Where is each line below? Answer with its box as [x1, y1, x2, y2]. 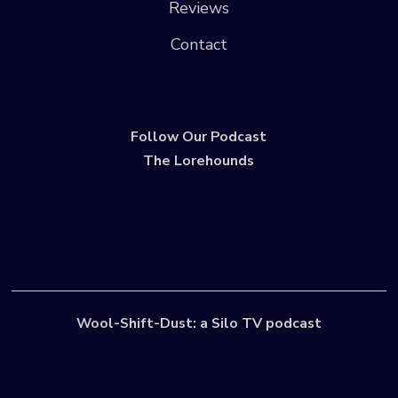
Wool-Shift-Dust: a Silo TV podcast [76, 314, 322, 334]
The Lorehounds [143, 151, 255, 171]
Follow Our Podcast [131, 126, 267, 147]
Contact [170, 33, 227, 55]
